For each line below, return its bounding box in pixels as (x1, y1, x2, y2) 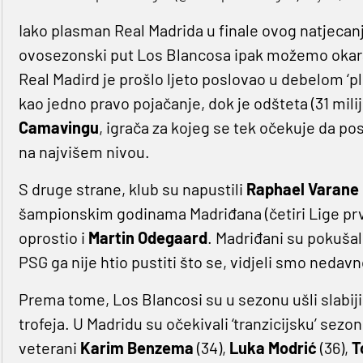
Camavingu (18, 117, 99, 138)
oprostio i (18, 228, 88, 248)
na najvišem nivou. (18, 142, 150, 162)
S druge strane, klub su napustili (18, 179, 246, 199)
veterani (18, 338, 80, 358)
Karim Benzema (79, 338, 194, 358)
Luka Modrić (228, 338, 317, 358)
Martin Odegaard (88, 228, 207, 248)
